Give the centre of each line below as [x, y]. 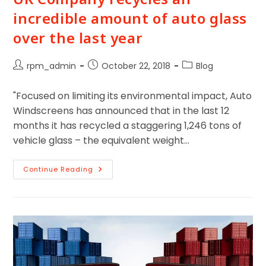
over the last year [78, 38]
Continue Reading [58, 170]
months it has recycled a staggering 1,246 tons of [128, 126]
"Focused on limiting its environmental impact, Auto [133, 96]
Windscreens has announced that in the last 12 [121, 111]
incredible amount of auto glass [130, 18]
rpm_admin [52, 66]
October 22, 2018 [136, 66]
